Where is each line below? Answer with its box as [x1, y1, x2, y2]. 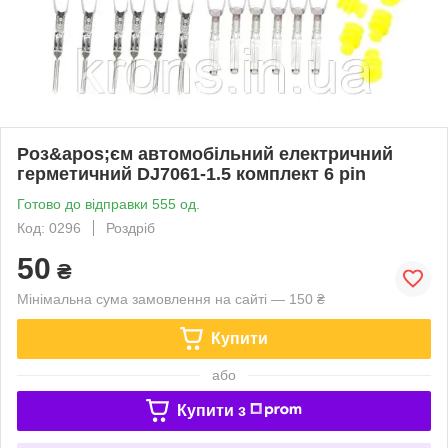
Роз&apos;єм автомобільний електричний [17, 143, 393, 164]
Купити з [176, 401, 246, 419]
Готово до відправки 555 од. [17, 195, 200, 212]
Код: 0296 [17, 219, 81, 236]
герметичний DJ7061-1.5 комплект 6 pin [17, 163, 366, 184]
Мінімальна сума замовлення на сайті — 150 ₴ [17, 290, 325, 307]
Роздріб [106, 219, 155, 236]
